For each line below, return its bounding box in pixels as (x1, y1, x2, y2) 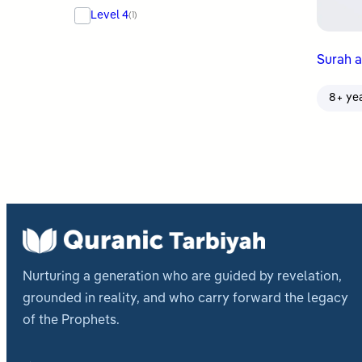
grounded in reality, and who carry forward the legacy (23, 292, 348, 305)
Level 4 (90, 9, 129, 21)
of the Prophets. (23, 314, 120, 327)
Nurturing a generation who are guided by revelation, (23, 270, 342, 284)
